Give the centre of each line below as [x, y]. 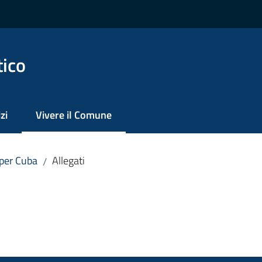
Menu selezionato [75, 122]
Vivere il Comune [74, 115]
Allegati [68, 161]
